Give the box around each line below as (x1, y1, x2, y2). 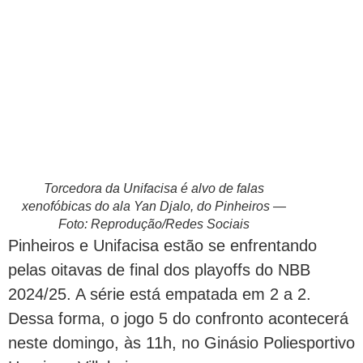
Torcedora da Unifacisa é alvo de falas (44, 181, 264, 196)
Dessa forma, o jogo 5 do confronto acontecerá (8, 310, 348, 328)
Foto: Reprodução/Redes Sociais (58, 217, 250, 232)
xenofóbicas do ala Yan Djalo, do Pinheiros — (22, 199, 286, 214)
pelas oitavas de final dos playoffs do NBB (8, 261, 310, 280)
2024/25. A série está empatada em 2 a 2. (8, 285, 311, 304)
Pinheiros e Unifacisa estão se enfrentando (8, 237, 317, 255)
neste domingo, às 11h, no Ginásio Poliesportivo (8, 334, 355, 352)
